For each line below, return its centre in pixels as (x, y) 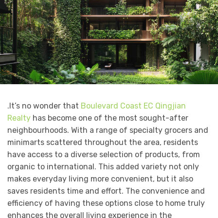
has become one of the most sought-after (109, 118)
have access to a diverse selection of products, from (104, 155)
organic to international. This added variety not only (103, 167)
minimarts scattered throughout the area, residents (103, 143)
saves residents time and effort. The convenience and (106, 191)
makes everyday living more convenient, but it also (100, 179)
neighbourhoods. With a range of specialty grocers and (108, 130)
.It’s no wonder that (44, 106)
